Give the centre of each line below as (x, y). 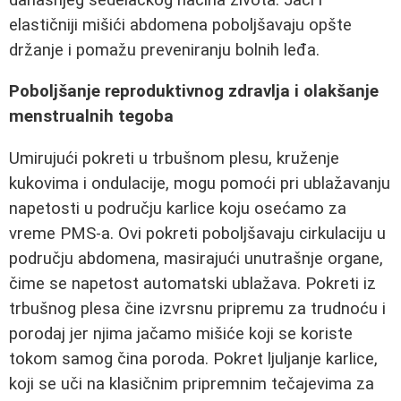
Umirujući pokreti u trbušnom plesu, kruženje (174, 158)
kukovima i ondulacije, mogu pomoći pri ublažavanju (200, 183)
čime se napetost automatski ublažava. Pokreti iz (192, 283)
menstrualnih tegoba (91, 117)
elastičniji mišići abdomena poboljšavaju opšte (180, 25)
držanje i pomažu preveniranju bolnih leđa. (164, 50)
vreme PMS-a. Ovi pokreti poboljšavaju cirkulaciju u (197, 233)
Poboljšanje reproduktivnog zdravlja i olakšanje (194, 92)
